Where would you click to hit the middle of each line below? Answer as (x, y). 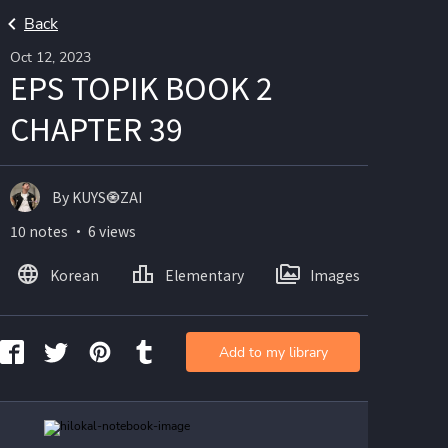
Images (335, 274)
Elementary (204, 274)
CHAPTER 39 (96, 128)
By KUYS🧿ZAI (97, 196)
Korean (74, 274)
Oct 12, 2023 (50, 57)
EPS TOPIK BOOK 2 (141, 87)
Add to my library (273, 352)
